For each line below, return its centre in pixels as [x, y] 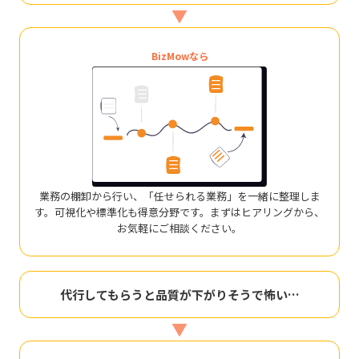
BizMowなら [179, 55]
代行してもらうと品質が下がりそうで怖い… [179, 294]
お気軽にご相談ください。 [179, 228]
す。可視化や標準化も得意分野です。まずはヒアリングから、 [179, 212]
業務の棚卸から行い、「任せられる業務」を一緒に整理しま [179, 196]
